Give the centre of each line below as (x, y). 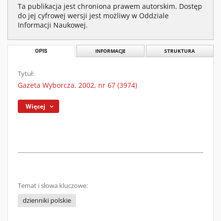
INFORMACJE (110, 51)
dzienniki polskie (47, 201)
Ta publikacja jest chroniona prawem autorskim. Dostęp (110, 6)
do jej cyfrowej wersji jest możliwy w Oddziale (93, 16)
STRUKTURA (180, 51)
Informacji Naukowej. (53, 25)
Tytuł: (26, 74)
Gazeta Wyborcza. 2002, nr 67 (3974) (77, 85)
